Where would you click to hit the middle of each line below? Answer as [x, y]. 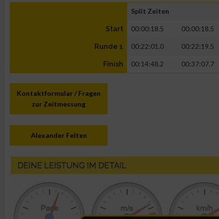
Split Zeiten [150, 11]
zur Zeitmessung [59, 104]
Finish [113, 64]
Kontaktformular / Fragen [59, 93]
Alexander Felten [59, 135]
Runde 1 [109, 46]
